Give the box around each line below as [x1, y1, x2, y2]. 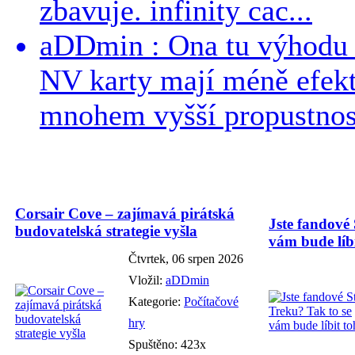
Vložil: [128, 273, 166, 287]
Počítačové [184, 294, 239, 308]
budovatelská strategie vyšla [15, 222, 197, 239]
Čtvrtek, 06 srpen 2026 [128, 251, 243, 265]
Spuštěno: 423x [128, 337, 206, 351]
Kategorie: [128, 294, 184, 308]
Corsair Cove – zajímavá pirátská [15, 204, 235, 222]
